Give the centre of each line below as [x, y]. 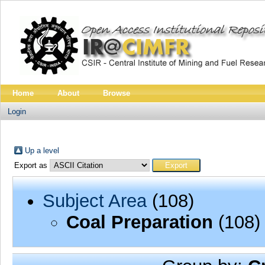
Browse [117, 93]
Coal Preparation [139, 222]
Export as [32, 165]
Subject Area [94, 201]
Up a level [42, 151]
